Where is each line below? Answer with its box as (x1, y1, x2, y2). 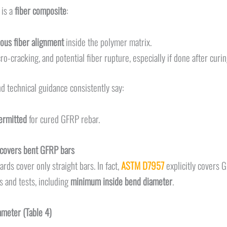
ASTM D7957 (121, 158, 164, 173)
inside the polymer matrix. (63, 34, 152, 49)
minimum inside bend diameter (70, 174, 172, 188)
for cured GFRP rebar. (26, 111, 102, 126)
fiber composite (14, 3, 66, 18)
